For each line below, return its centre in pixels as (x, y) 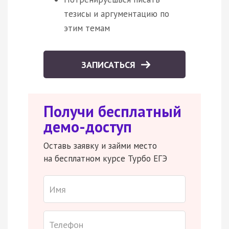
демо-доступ (88, 127)
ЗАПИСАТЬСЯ (110, 65)
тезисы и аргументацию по (117, 14)
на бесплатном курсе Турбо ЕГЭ (105, 159)
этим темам (87, 28)
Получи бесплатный (112, 111)
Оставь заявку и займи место (100, 146)
